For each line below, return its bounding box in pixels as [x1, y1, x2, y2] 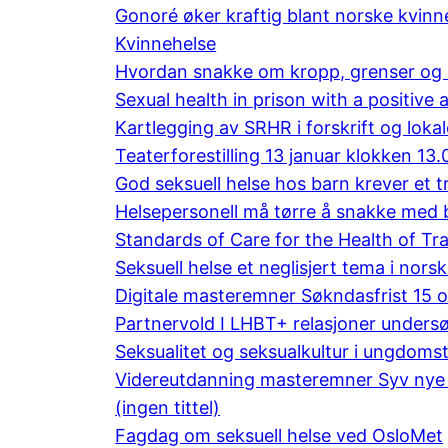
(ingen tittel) [115, 396, 221, 418]
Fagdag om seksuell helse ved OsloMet [115, 424, 444, 446]
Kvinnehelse [115, 32, 217, 54]
